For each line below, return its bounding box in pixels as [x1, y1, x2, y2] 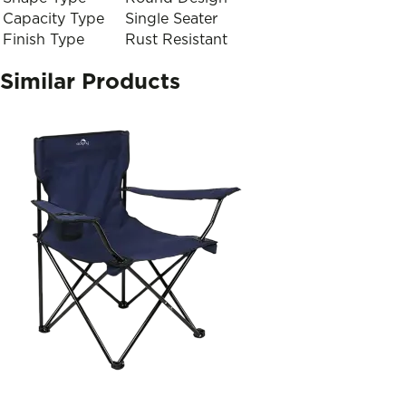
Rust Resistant [125, 32, 227, 47]
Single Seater [125, 11, 217, 26]
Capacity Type [3, 11, 104, 26]
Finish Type [3, 32, 84, 47]
